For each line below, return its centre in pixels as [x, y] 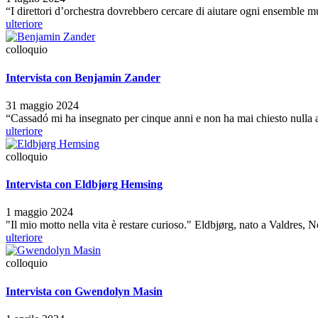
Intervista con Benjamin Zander [83, 77]
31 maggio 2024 [42, 105]
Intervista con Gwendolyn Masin [84, 291]
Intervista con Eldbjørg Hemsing [84, 185]
